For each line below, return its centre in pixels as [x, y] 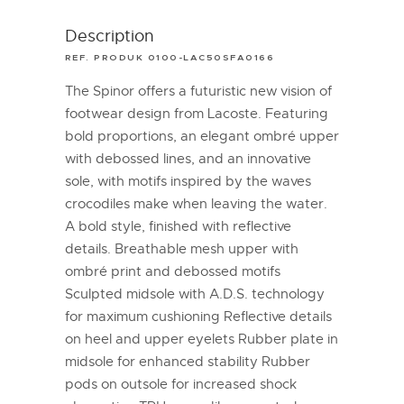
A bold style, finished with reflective [178, 226]
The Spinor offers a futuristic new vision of [198, 91]
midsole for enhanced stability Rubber [187, 361]
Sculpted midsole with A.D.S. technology [194, 294]
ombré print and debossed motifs [172, 271]
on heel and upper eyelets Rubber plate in [201, 339]
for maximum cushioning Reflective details [198, 316]
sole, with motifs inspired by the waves [188, 181]
